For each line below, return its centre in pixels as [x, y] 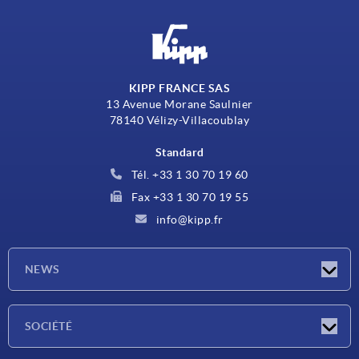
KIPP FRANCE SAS [179, 88]
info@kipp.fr [188, 219]
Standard [179, 152]
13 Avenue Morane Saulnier [179, 104]
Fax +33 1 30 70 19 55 [188, 197]
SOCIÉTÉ [49, 326]
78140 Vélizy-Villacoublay [179, 120]
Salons [68, 339]
